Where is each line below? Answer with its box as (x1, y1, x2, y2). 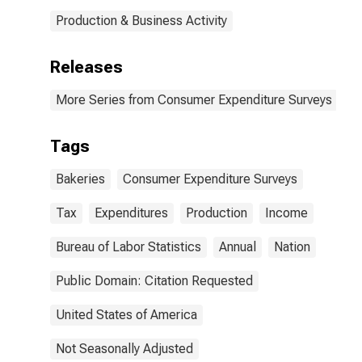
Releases (50, 57, 123, 77)
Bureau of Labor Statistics (56, 239, 201, 255)
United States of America (56, 307, 197, 322)
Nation (274, 239, 310, 255)
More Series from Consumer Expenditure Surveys (56, 92, 332, 107)
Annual (219, 239, 256, 255)
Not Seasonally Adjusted (56, 341, 193, 356)
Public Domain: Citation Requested (56, 273, 253, 288)
